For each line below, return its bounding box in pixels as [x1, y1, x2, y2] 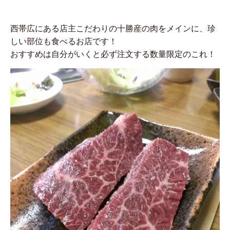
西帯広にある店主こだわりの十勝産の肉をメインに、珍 [10, 24, 216, 33]
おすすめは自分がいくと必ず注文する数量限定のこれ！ [10, 50, 216, 59]
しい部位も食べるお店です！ [10, 37, 117, 46]
